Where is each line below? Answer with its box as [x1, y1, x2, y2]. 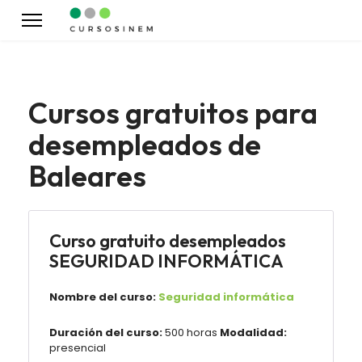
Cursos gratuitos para [28, 95, 318, 131]
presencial [49, 340, 106, 356]
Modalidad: [220, 325, 287, 340]
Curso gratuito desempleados [49, 229, 286, 252]
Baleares [28, 158, 146, 194]
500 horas [162, 325, 220, 340]
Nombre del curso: [49, 289, 156, 305]
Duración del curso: [49, 325, 162, 340]
